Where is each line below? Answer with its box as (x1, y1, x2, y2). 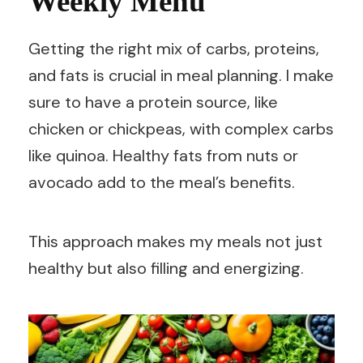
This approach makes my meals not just (28, 231, 322, 253)
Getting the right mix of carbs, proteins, (28, 38, 319, 60)
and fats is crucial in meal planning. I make (28, 65, 334, 87)
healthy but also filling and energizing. (28, 258, 304, 280)
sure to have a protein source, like (28, 92, 278, 113)
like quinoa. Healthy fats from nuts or (28, 145, 298, 167)
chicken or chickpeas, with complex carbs (28, 118, 334, 140)
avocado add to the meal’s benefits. (28, 172, 295, 194)
